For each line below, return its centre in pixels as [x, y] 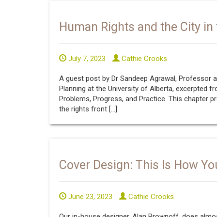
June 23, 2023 [89, 197]
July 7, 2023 [86, 58]
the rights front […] [88, 109]
